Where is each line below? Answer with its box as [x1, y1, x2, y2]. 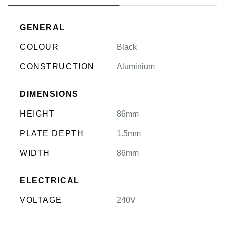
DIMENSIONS [20, 89, 79, 98]
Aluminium [117, 62, 155, 71]
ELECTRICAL [20, 176, 80, 185]
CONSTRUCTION [20, 62, 95, 71]
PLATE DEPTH [20, 129, 84, 138]
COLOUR [20, 42, 59, 51]
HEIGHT [20, 109, 55, 118]
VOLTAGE [20, 195, 63, 204]
